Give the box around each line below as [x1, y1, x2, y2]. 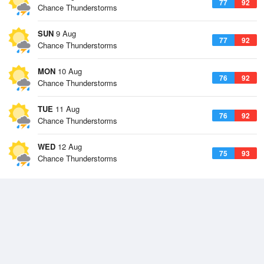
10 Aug [55, 65, 82, 77]
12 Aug [55, 141, 82, 152]
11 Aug [53, 103, 80, 114]
